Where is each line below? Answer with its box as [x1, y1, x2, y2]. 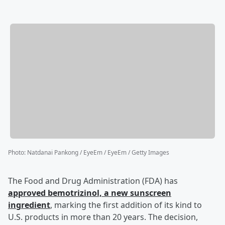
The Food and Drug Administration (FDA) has [8, 175, 178, 187]
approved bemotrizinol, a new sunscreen [8, 187, 171, 199]
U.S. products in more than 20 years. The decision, [8, 211, 198, 223]
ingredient [8, 199, 50, 211]
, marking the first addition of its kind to [50, 199, 202, 211]
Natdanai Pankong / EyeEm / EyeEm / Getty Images [27, 148, 169, 157]
